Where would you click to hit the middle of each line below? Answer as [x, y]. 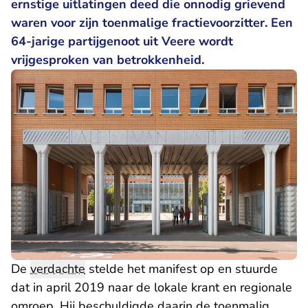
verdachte [58, 269]
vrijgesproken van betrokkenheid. [108, 60]
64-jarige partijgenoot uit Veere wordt [122, 41]
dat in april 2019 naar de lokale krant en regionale [152, 288]
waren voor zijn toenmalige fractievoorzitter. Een [152, 23]
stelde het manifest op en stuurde [181, 269]
